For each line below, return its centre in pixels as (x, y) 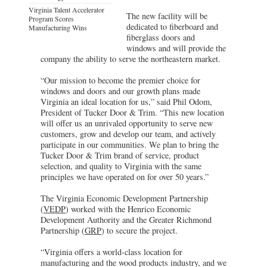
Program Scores (51, 18)
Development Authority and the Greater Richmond (126, 219)
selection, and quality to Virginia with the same (121, 166)
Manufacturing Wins (58, 27)
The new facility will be (167, 15)
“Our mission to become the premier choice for (120, 80)
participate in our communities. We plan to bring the (130, 144)
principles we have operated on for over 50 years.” (125, 176)
